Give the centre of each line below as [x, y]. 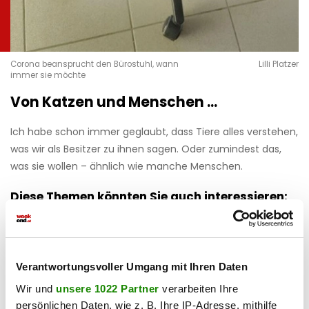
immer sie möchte [48, 76]
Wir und [36, 288]
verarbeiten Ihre [198, 288]
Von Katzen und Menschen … [114, 102]
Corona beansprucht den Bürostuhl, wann [94, 64]
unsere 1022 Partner [108, 288]
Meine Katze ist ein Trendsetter [179, 274]
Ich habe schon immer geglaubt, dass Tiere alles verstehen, [154, 132]
